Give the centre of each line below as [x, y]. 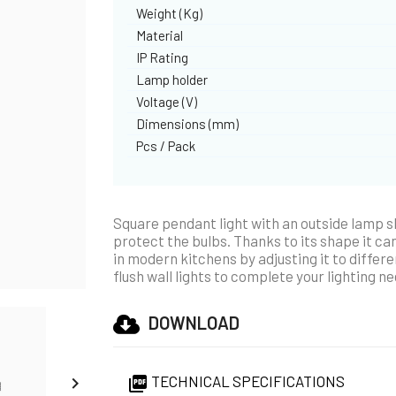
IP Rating [163, 57]
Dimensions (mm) [188, 123]
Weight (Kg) [170, 13]
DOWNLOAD [194, 322]
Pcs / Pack [166, 145]
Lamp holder [172, 79]
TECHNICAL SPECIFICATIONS [247, 381]
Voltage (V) [167, 101]
